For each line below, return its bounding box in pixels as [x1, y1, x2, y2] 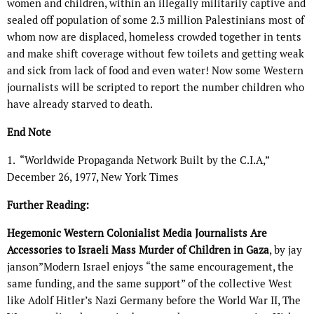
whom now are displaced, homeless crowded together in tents [7, 30, 301, 44]
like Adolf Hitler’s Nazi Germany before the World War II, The [7, 294, 301, 308]
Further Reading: [7, 198, 89, 212]
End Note [7, 125, 51, 139]
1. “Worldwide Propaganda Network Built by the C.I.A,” [7, 153, 269, 168]
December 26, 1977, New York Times [7, 170, 179, 184]
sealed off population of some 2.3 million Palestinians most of [7, 13, 304, 27]
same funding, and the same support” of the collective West [7, 277, 292, 291]
